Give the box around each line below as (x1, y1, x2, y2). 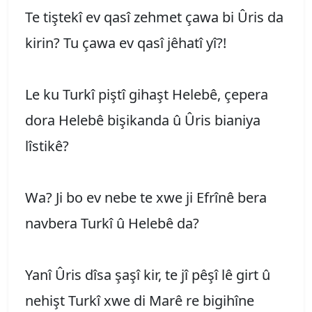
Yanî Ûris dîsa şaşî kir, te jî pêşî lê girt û (25, 265, 270, 284)
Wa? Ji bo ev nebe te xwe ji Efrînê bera (25, 187, 267, 207)
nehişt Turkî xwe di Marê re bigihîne (25, 290, 254, 310)
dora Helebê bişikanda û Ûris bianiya (25, 110, 260, 130)
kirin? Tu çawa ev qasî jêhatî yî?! (25, 33, 226, 52)
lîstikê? (25, 136, 69, 155)
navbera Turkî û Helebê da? (25, 213, 199, 233)
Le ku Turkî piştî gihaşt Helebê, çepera (25, 84, 268, 104)
